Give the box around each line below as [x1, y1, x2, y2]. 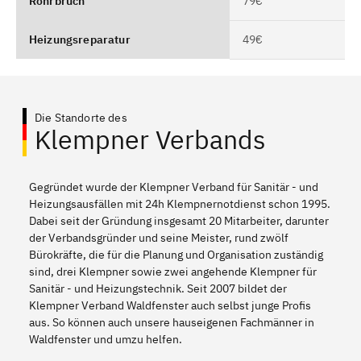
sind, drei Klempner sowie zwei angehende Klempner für [29, 263, 317, 279]
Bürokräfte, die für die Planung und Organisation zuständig [29, 247, 323, 262]
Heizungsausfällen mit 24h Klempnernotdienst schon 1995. [29, 196, 330, 211]
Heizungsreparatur [29, 31, 131, 47]
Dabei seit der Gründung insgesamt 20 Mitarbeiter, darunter [29, 213, 329, 228]
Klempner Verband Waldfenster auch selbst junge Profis [29, 297, 311, 313]
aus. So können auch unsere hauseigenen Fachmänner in [29, 314, 314, 330]
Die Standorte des [35, 110, 127, 125]
